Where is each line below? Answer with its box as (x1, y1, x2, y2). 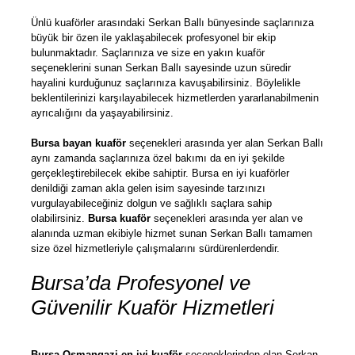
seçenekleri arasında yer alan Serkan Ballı (126, 137, 323, 150)
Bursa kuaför (88, 212, 151, 225)
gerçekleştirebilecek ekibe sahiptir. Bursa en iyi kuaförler (31, 167, 289, 180)
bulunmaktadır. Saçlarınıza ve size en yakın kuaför (31, 47, 265, 59)
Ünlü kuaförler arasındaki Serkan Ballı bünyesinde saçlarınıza (31, 17, 314, 29)
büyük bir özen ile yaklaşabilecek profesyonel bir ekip (31, 32, 276, 44)
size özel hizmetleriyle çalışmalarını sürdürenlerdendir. (31, 242, 283, 255)
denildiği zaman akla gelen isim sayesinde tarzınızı (31, 182, 265, 195)
